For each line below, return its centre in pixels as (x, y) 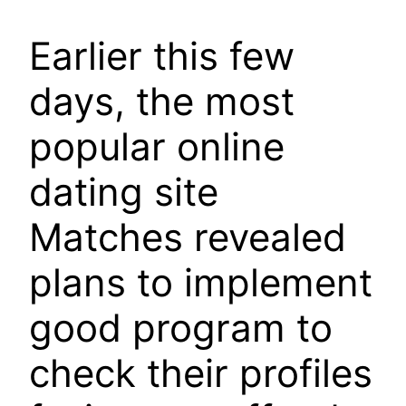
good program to (181, 328)
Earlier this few (162, 56)
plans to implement (201, 283)
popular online (157, 147)
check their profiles (201, 373)
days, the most (162, 101)
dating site (124, 192)
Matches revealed (188, 237)
